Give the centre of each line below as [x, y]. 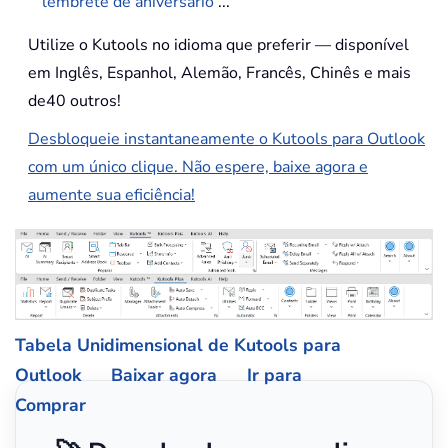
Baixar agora [164, 374]
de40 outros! [74, 101]
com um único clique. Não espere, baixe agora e [198, 167]
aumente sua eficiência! [111, 195]
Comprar [50, 404]
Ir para [274, 374]
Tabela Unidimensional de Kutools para [178, 344]
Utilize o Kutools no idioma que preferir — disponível [218, 45]
